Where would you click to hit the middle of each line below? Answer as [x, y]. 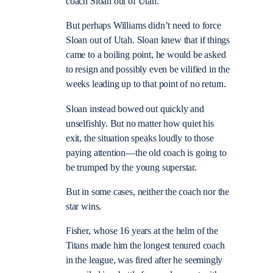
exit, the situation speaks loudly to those [140, 138]
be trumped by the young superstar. [131, 167]
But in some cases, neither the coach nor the [148, 192]
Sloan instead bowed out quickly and [135, 109]
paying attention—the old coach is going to [146, 153]
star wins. [84, 206]
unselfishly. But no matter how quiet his [140, 123]
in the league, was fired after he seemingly [144, 261]
